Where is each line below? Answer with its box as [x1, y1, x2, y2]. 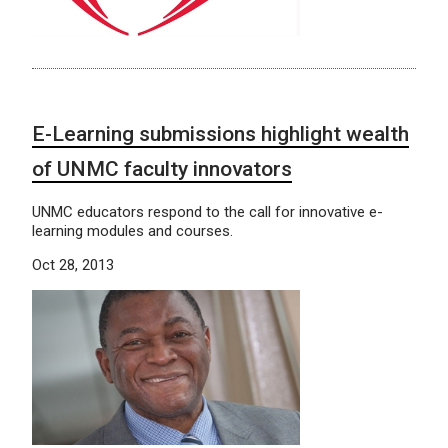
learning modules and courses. [32, 222, 233, 241]
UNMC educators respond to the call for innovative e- [32, 203, 383, 222]
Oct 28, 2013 [32, 256, 114, 275]
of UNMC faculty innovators [32, 157, 292, 182]
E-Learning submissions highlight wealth [32, 122, 409, 147]
